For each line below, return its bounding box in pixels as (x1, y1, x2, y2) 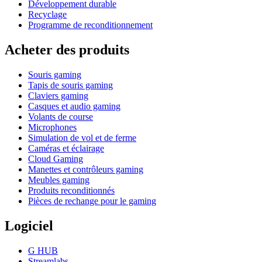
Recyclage (28, 9, 67, 19)
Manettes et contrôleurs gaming (28, 164, 143, 174)
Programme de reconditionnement (28, 19, 153, 30)
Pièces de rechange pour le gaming (28, 195, 156, 206)
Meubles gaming (28, 174, 89, 185)
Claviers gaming (28, 90, 88, 101)
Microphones (28, 122, 77, 132)
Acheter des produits (5, 42, 129, 57)
